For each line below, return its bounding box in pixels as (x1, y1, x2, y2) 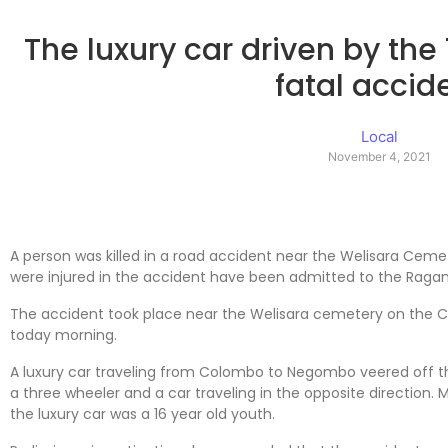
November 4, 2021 (328, 149, 432, 164)
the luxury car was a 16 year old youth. (10, 404, 275, 424)
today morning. (10, 325, 117, 345)
